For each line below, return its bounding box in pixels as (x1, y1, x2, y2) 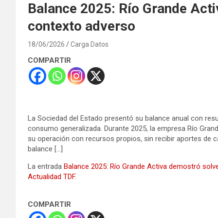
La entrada (28, 162, 64, 171)
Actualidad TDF (28, 172, 75, 181)
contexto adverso (28, 18, 135, 34)
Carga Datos (71, 40, 109, 48)
